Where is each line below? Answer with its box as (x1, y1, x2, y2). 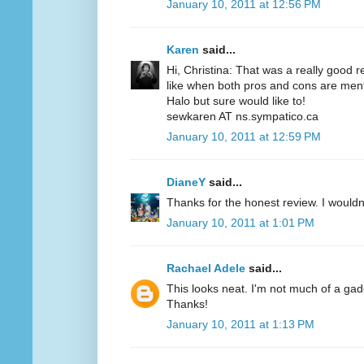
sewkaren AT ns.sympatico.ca (167, 110, 318, 123)
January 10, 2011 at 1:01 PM (167, 216, 314, 230)
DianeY (167, 175, 206, 189)
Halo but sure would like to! (167, 94, 305, 108)
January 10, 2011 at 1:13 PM (167, 318, 314, 331)
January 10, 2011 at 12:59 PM (167, 130, 321, 144)
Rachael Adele (167, 262, 245, 275)
